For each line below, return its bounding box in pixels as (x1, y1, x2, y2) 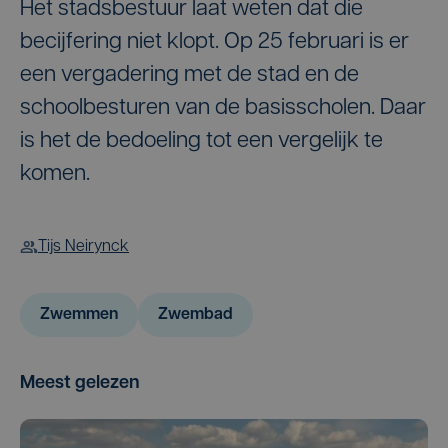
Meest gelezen (20, 373, 140, 393)
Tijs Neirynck (38, 238, 129, 255)
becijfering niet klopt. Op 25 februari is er (20, 30, 409, 54)
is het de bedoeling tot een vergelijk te (20, 129, 383, 153)
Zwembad (158, 306, 233, 323)
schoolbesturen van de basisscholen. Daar (20, 96, 426, 120)
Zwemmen (40, 306, 118, 323)
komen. (20, 162, 90, 186)
